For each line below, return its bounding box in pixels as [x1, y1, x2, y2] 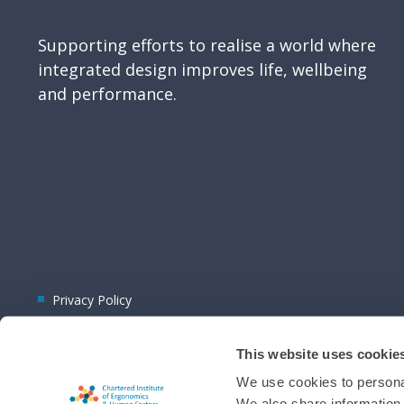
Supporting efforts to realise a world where [38, 34, 376, 57]
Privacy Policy [52, 290, 132, 308]
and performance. [38, 83, 177, 106]
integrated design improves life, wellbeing [38, 59, 367, 81]
